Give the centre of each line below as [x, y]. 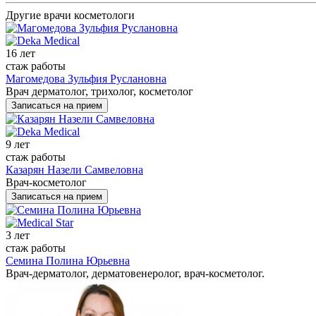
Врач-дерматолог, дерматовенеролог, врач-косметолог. [135, 274]
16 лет [20, 54]
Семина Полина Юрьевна [68, 261]
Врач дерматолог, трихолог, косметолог [99, 92]
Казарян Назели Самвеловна [74, 170]
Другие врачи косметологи [70, 16]
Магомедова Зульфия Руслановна [86, 79]
